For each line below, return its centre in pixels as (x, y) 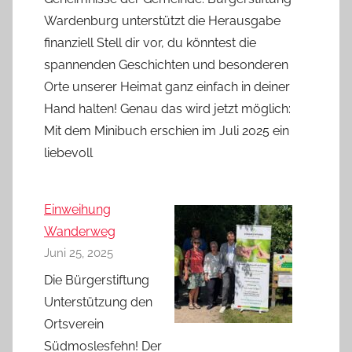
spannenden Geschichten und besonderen (166, 64)
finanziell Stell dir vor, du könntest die (150, 42)
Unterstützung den (98, 302)
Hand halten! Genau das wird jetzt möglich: (167, 108)
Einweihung (77, 209)
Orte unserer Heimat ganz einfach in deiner (167, 86)
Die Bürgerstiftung (97, 280)
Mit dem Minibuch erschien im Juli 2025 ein (167, 130)
